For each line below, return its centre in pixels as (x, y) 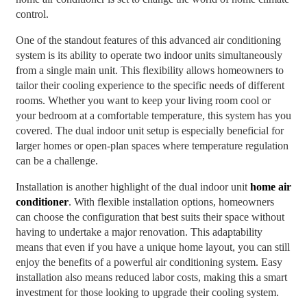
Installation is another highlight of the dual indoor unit (133, 187)
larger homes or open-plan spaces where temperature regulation (152, 146)
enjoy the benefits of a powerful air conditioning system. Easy (149, 262)
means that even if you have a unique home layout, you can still (152, 247)
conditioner (42, 202)
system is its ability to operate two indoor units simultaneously (149, 56)
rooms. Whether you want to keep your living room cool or (143, 101)
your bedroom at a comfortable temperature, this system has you (153, 116)
